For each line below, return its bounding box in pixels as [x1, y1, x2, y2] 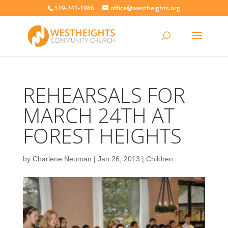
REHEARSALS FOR [22, 81, 185, 109]
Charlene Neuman [32, 155, 92, 163]
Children [146, 155, 173, 163]
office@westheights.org [110, 4, 181, 12]
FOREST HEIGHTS [22, 122, 182, 150]
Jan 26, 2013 [97, 155, 140, 163]
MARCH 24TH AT [22, 101, 175, 129]
